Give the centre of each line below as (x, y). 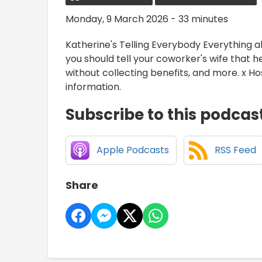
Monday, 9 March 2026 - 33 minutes (147, 19)
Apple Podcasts (133, 150)
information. (93, 87)
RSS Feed (235, 150)
